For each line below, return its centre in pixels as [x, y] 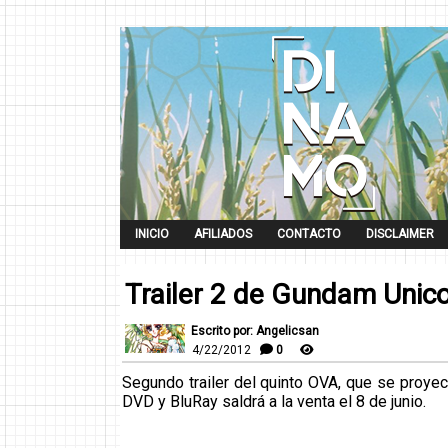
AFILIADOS [223, 234]
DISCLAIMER [400, 234]
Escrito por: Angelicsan [255, 330]
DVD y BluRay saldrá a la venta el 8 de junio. [274, 401]
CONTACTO [309, 234]
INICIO [152, 234]
